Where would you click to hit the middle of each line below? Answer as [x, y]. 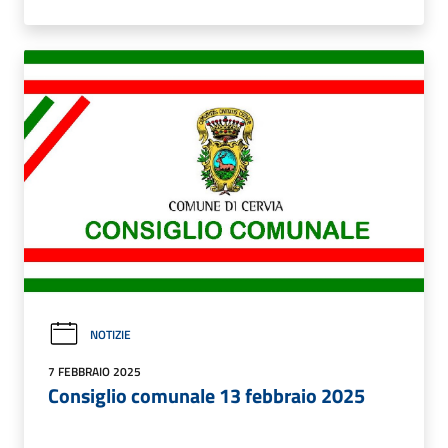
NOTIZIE [110, 334]
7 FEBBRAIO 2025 [94, 372]
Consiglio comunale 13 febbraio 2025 [206, 396]
